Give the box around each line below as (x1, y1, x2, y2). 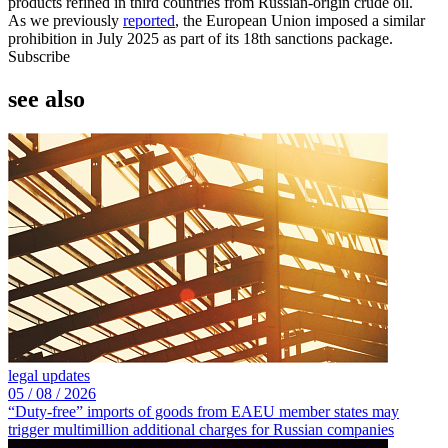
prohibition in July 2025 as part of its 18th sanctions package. (8, 30, 393, 48)
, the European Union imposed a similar (175, 12, 425, 30)
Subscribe (8, 48, 70, 66)
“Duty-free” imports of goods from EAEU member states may (8, 402, 399, 420)
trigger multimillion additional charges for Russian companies (8, 420, 394, 438)
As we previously (8, 12, 123, 30)
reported (123, 12, 175, 30)
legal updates (8, 366, 90, 384)
